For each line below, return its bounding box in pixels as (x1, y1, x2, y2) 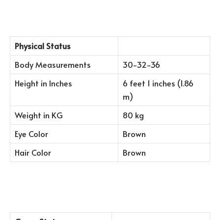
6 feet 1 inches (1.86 (123, 77, 193, 89)
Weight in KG (15, 109, 63, 121)
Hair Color (15, 146, 51, 158)
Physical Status (15, 40, 71, 52)
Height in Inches (15, 77, 72, 89)
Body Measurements (15, 58, 91, 70)
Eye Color (15, 128, 48, 139)
